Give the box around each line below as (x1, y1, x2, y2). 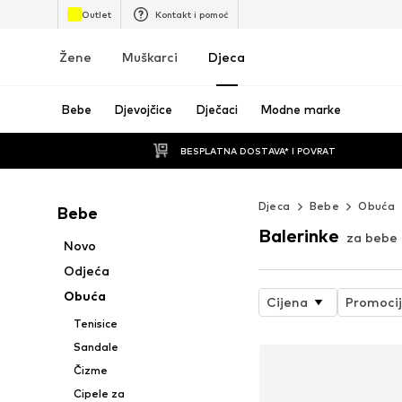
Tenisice (73, 317, 118, 330)
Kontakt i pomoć (155, 8, 229, 20)
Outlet (82, 8, 111, 20)
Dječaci (195, 102, 238, 117)
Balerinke (258, 224, 339, 247)
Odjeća (64, 263, 110, 278)
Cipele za (73, 387, 125, 400)
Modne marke (260, 102, 342, 117)
